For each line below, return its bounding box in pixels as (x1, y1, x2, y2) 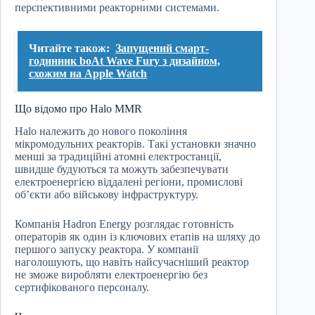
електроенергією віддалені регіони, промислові (15, 176, 243, 188)
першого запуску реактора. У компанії (15, 243, 198, 256)
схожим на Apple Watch (29, 67, 147, 79)
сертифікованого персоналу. (15, 281, 149, 294)
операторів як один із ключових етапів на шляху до (15, 231, 260, 243)
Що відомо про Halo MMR (15, 102, 142, 115)
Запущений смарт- (115, 41, 209, 54)
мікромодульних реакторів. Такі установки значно (15, 138, 256, 150)
